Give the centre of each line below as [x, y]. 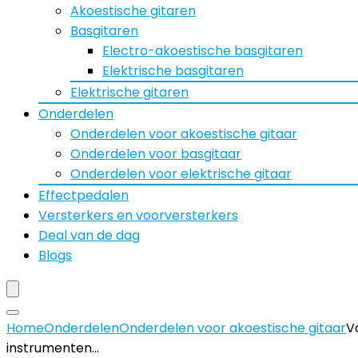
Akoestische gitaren [133, 11]
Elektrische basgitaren [173, 71]
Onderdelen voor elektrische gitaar [181, 174]
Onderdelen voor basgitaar [156, 154]
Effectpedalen [84, 195]
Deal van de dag [89, 235]
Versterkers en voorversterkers [138, 215]
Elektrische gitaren [129, 92]
